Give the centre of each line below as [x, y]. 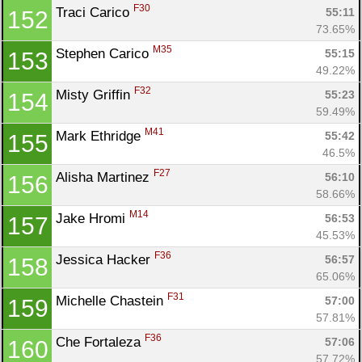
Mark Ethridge [100, 136]
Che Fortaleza [100, 342]
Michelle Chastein [112, 301]
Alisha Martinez [105, 177]
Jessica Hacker [105, 259]
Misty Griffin [95, 95]
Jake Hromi [93, 218]
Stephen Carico [104, 53]
